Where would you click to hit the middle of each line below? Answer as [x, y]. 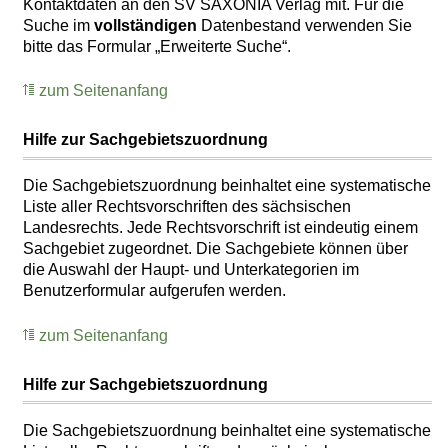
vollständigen [146, 25]
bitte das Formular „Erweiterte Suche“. [157, 46]
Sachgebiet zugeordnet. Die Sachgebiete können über [216, 249]
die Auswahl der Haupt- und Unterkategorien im [191, 270]
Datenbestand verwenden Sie [305, 25]
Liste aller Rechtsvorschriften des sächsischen [187, 207]
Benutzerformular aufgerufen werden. [155, 291]
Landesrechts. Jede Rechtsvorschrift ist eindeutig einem [221, 228]
